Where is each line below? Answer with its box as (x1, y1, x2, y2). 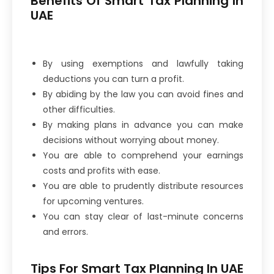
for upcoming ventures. (43, 194, 144, 207)
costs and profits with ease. (43, 164, 160, 177)
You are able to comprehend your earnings (43, 149, 243, 161)
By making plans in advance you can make (43, 118, 243, 131)
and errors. (43, 225, 91, 238)
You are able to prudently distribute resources (43, 179, 243, 192)
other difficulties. (43, 103, 115, 116)
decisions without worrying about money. (43, 133, 221, 146)
